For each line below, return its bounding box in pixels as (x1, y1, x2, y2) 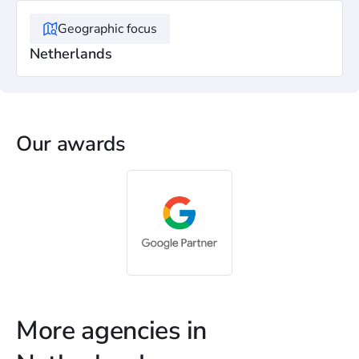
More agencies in (16, 313, 207, 348)
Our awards (16, 130, 126, 158)
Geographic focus (58, 20, 157, 38)
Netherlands (30, 44, 112, 63)
